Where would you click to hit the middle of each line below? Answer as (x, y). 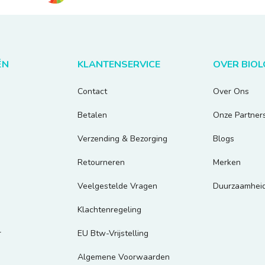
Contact (93, 91)
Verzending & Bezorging (123, 138)
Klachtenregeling (110, 209)
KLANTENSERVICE (119, 64)
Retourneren (101, 162)
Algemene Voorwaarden (124, 257)
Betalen (93, 115)
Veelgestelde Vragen (118, 186)
